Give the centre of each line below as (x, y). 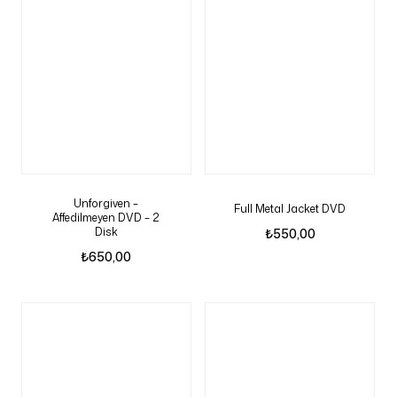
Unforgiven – (106, 203)
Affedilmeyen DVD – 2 (106, 218)
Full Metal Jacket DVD (290, 209)
